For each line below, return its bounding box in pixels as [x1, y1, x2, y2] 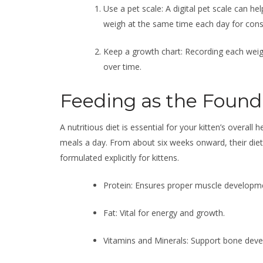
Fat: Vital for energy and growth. [103, 207, 225, 218]
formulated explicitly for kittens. [60, 152, 179, 163]
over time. [103, 61, 141, 72]
